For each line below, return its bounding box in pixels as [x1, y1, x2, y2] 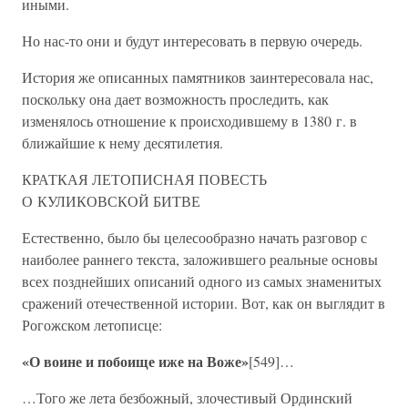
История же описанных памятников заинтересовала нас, [22, 67, 373, 87]
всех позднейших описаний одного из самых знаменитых [22, 271, 382, 291]
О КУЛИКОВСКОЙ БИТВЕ [22, 191, 200, 210]
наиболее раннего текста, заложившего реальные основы [22, 250, 378, 269]
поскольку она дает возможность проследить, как [22, 89, 329, 108]
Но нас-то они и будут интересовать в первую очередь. [22, 31, 362, 50]
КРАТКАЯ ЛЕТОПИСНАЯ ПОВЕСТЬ [22, 169, 267, 189]
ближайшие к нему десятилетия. [22, 133, 223, 152]
